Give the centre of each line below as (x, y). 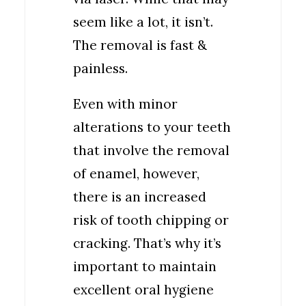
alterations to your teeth (152, 127)
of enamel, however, (136, 173)
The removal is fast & (140, 45)
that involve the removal (151, 150)
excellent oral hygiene (143, 290)
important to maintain (145, 266)
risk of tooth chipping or (151, 220)
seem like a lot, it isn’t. (143, 22)
